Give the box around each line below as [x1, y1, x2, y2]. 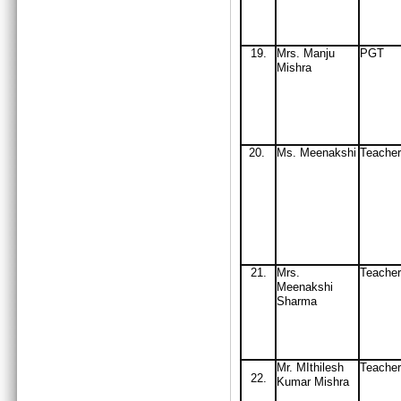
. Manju [296, 47, 335, 60]
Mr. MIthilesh [277, 361, 344, 374]
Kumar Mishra [277, 375, 349, 388]
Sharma [277, 294, 320, 308]
